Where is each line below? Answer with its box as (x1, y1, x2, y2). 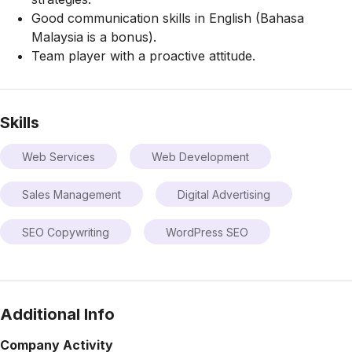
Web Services (22, 149, 95, 163)
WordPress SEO (166, 225, 248, 239)
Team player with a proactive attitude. (31, 48, 255, 64)
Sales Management (22, 187, 121, 201)
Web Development (152, 149, 249, 163)
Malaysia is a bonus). (31, 29, 160, 46)
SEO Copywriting (22, 225, 109, 239)
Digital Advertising (178, 187, 270, 201)
